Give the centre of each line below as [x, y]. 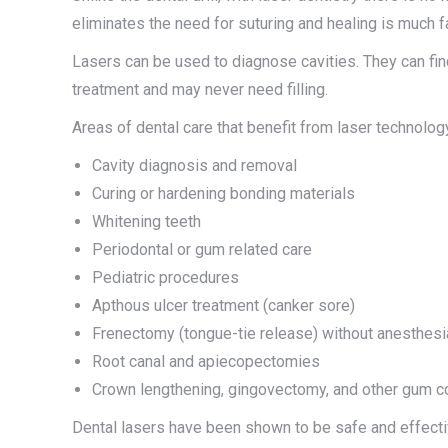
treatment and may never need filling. [200, 89]
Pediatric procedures [165, 277]
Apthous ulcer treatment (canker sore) [223, 305]
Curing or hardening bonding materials [223, 193]
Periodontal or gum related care [202, 249]
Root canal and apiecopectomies [206, 361]
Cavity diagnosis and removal [194, 165]
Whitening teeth [146, 221]
